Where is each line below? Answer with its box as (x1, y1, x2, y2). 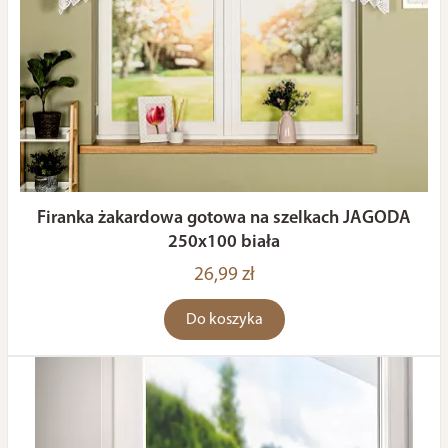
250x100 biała (168, 233, 280, 252)
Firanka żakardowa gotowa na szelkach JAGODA (37, 209, 411, 228)
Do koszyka (185, 312, 263, 328)
